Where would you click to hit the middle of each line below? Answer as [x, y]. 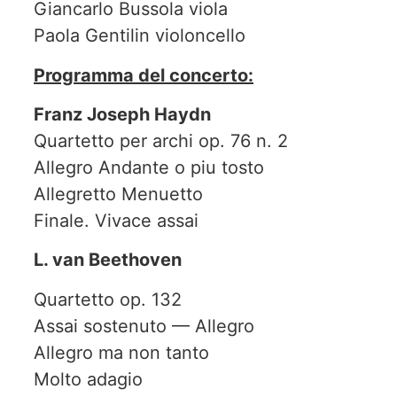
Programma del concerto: [144, 75]
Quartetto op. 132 [108, 299]
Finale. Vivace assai [116, 220]
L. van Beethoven [108, 260]
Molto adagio [88, 379]
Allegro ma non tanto [121, 352]
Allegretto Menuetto [118, 194]
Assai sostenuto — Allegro [144, 326]
